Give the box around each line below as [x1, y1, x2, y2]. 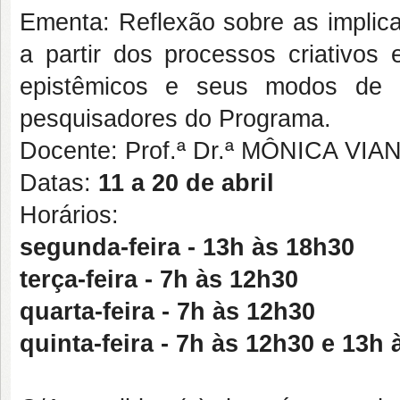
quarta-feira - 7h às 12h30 [20, 298, 315, 325]
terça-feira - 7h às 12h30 [20, 266, 298, 293]
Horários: [20, 202, 119, 229]
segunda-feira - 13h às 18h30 [20, 234, 354, 261]
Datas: [20, 170, 98, 196]
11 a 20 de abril [98, 170, 274, 196]
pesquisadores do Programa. [20, 105, 331, 132]
